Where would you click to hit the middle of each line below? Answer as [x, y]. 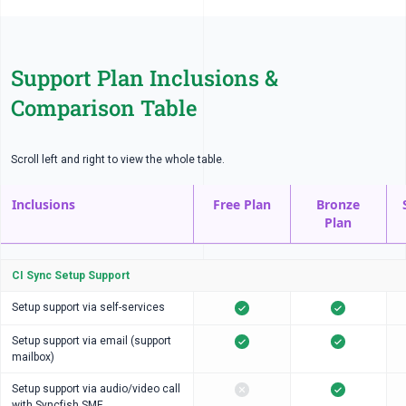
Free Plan [242, 204]
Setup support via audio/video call [96, 389]
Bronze [338, 204]
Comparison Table [104, 108]
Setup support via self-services [88, 307]
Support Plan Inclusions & [145, 78]
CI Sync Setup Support [71, 275]
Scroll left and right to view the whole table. [118, 159]
